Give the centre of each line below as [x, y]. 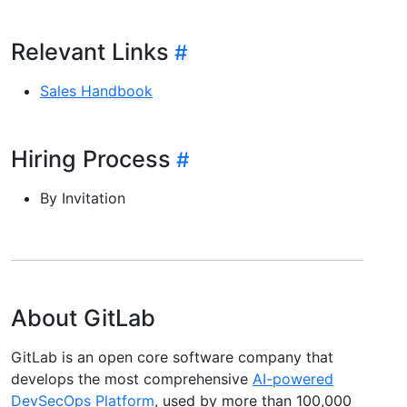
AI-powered [293, 378]
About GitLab [83, 318]
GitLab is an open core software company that [172, 357]
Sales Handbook [96, 90]
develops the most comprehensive [132, 378]
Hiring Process [91, 159]
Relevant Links [90, 51]
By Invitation [83, 198]
